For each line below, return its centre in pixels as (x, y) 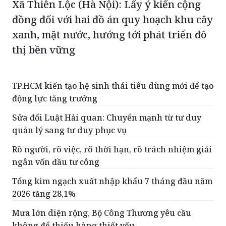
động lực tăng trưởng (55, 98)
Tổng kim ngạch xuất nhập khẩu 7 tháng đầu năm (112, 181)
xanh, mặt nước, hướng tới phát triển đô (109, 34)
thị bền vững (44, 49)
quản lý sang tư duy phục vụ (69, 130)
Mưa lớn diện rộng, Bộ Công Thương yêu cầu (102, 213)
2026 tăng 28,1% (44, 193)
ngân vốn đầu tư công (56, 162)
